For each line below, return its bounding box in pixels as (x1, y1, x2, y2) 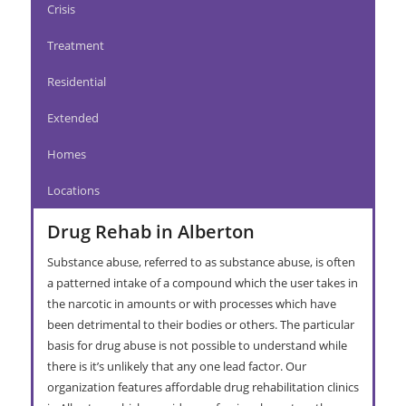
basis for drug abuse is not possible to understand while (46, 336, 347, 353)
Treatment (46, 36, 104, 53)
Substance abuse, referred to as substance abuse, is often (46, 253, 355, 270)
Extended (46, 109, 99, 126)
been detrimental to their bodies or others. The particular (46, 315, 354, 333)
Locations (46, 181, 100, 198)
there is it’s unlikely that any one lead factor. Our (46, 357, 306, 374)
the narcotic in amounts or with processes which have (46, 295, 336, 312)
